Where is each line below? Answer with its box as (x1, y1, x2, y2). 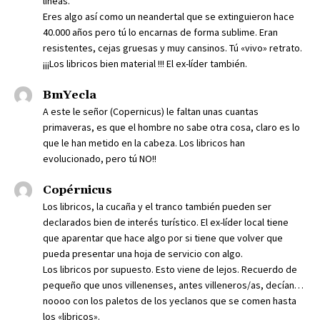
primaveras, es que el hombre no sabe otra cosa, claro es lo (43, 121, 300, 134)
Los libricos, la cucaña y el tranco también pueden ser (43, 200, 271, 214)
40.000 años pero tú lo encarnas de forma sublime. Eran (43, 26, 278, 39)
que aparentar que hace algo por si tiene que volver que (43, 231, 283, 245)
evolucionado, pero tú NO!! (43, 152, 156, 166)
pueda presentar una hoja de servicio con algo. (43, 247, 243, 261)
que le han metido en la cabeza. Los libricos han (43, 136, 245, 150)
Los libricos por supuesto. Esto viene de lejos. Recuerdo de (43, 263, 297, 276)
